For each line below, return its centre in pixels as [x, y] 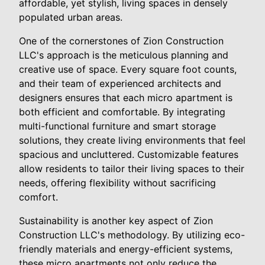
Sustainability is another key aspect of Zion [116, 220]
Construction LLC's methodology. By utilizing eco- [132, 235]
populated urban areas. [71, 17]
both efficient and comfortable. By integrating [122, 112]
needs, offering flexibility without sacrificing [117, 182]
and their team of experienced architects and [120, 83]
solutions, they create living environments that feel [132, 140]
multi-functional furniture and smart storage [117, 126]
